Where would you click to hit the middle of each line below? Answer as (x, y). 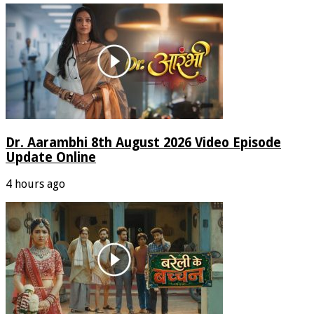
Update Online (51, 157)
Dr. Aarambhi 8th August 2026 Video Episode (143, 142)
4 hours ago (35, 184)
